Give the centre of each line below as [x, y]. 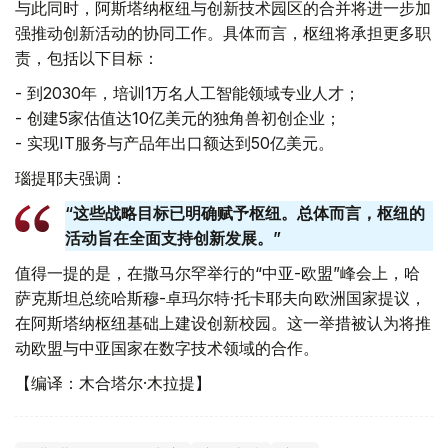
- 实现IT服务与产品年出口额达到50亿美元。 [174, 143]
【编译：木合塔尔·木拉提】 [113, 383]
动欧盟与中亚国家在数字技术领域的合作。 [167, 348]
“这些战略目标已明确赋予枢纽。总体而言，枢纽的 [245, 213]
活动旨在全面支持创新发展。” [173, 238]
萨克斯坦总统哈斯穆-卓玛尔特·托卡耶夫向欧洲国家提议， [220, 298]
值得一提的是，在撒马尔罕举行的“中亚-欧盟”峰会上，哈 [217, 273]
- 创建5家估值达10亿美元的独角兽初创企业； [178, 118]
